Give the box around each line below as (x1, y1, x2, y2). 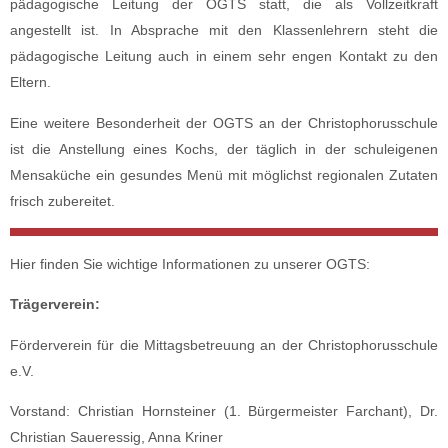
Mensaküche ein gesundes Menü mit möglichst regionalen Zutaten (10, 166, 438, 183)
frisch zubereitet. (10, 192, 115, 209)
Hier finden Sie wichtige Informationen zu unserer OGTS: (10, 255, 370, 272)
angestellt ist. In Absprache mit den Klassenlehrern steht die (10, 22, 438, 39)
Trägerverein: (10, 296, 100, 313)
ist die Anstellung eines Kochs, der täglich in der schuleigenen (10, 140, 438, 157)
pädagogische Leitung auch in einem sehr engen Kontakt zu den (10, 48, 438, 65)
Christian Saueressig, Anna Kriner (10, 428, 223, 445)
